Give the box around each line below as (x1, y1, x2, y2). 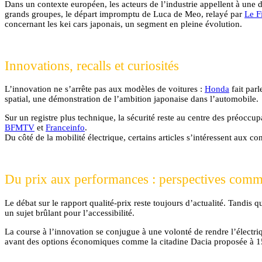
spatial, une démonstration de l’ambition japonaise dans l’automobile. (5, 94, 258, 104)
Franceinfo (46, 123, 85, 133)
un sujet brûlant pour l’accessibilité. (5, 208, 135, 218)
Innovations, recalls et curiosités (5, 58, 179, 73)
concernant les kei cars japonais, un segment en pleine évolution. (5, 19, 242, 29)
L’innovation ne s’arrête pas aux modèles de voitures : (5, 84, 205, 94)
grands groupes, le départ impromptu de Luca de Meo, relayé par (5, 9, 244, 19)
